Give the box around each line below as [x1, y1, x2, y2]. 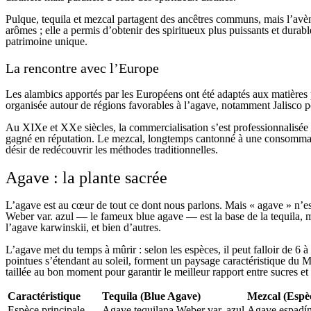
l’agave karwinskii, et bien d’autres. [6, 221, 161, 234]
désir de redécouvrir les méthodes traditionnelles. [6, 144, 218, 156]
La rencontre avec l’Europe [6, 60, 159, 76]
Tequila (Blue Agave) [102, 290, 201, 303]
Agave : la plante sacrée [6, 169, 167, 187]
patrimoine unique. [6, 35, 87, 48]
